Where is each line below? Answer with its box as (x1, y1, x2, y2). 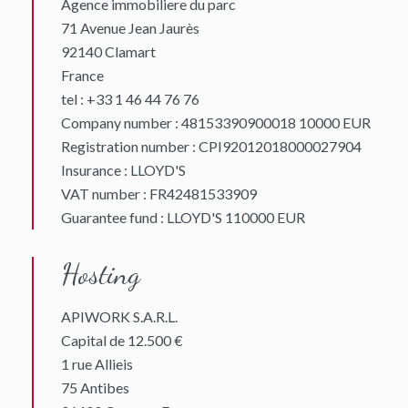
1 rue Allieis (61, 355, 133, 372)
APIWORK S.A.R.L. (61, 308, 178, 325)
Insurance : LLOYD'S (61, 161, 186, 178)
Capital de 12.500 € (61, 331, 183, 349)
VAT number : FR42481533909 (61, 185, 257, 202)
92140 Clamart (61, 43, 156, 60)
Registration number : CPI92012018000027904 (61, 138, 362, 155)
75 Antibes (61, 379, 129, 396)
